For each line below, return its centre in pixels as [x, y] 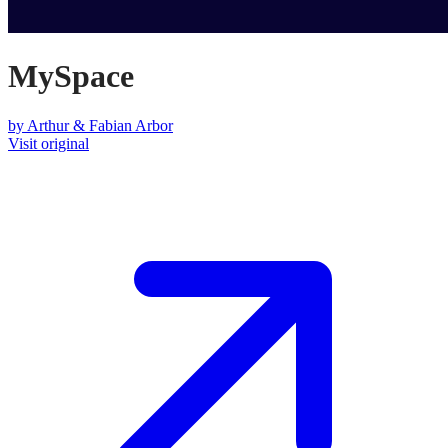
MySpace [71, 76]
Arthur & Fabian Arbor [100, 125]
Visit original [48, 143]
